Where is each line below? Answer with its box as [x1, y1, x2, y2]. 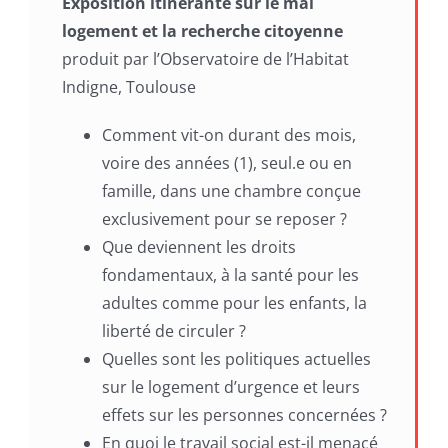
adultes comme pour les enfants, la [101, 292, 367, 315]
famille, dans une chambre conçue [101, 180, 361, 203]
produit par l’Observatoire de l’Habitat [61, 48, 349, 71]
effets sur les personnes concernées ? [101, 404, 387, 427]
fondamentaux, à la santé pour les [101, 264, 359, 287]
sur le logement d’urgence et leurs [101, 376, 360, 399]
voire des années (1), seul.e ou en [101, 152, 352, 175]
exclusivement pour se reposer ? [101, 208, 347, 231]
